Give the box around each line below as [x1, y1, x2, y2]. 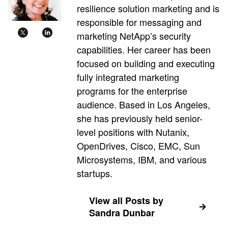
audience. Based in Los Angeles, [77, 97, 210, 111]
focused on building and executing [77, 56, 215, 70]
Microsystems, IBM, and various [77, 152, 207, 166]
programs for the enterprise [77, 83, 187, 97]
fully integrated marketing [77, 70, 179, 83]
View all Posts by [89, 193, 163, 207]
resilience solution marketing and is [77, 1, 219, 15]
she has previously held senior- [77, 111, 203, 125]
